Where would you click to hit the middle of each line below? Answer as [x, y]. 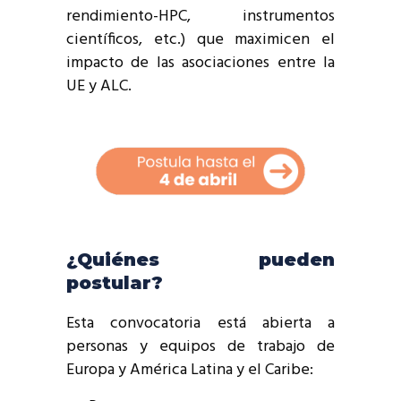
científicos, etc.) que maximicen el [200, 39]
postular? [115, 283]
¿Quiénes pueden [200, 260]
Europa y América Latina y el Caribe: [190, 371]
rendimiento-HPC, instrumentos [200, 16]
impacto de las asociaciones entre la [200, 63]
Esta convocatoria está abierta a [200, 324]
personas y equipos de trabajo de [200, 347]
